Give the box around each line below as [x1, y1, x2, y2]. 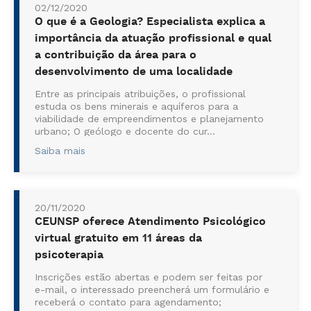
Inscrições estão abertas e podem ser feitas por [35, 271, 262, 283]
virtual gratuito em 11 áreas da [35, 231, 202, 246]
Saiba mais [35, 145, 85, 156]
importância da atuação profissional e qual [35, 31, 271, 46]
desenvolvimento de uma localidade [35, 65, 233, 79]
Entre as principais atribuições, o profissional [35, 88, 246, 99]
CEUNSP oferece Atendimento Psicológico [35, 215, 266, 229]
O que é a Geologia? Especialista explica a [35, 15, 265, 29]
